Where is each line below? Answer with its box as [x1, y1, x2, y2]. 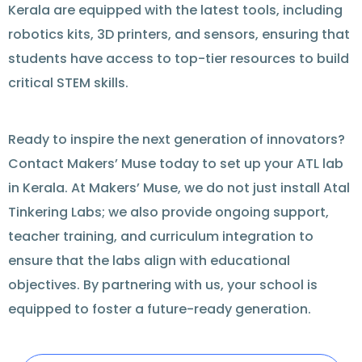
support [273, 203, 326, 222]
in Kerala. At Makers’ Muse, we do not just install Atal [8, 179, 350, 198]
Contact [8, 154, 64, 174]
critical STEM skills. [8, 74, 128, 93]
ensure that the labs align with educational [8, 251, 290, 271]
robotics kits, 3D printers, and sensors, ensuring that [8, 25, 350, 44]
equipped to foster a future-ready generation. [8, 300, 311, 319]
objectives [8, 276, 77, 295]
